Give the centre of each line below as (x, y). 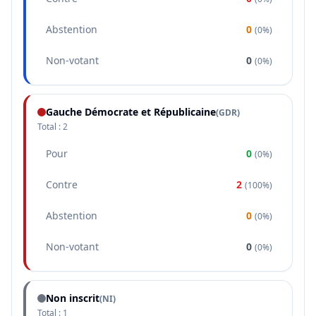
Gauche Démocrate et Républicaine (131, 112)
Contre (62, 184)
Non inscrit (73, 298)
